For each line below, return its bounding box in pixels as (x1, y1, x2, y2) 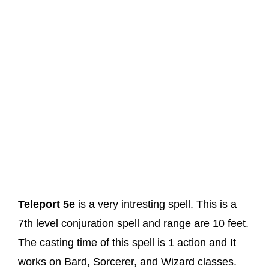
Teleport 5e (18, 198, 75, 210)
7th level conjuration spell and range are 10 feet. (18, 217, 249, 229)
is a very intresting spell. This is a (75, 198, 237, 210)
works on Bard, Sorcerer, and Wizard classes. (18, 256, 237, 268)
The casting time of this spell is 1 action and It (18, 237, 236, 249)
